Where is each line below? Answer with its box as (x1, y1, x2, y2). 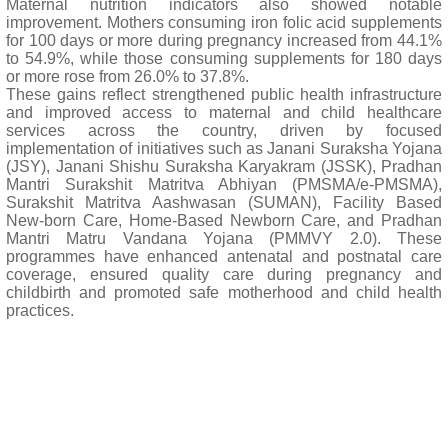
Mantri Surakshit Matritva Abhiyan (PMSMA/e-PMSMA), (6, 176, 442, 193)
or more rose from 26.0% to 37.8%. (6, 68, 249, 85)
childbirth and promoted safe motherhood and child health (6, 284, 442, 301)
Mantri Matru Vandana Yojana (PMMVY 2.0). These (6, 230, 442, 247)
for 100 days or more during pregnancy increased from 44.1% (6, 32, 442, 49)
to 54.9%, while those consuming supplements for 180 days (6, 50, 442, 67)
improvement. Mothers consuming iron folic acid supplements (6, 14, 442, 31)
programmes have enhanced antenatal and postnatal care (6, 248, 442, 265)
